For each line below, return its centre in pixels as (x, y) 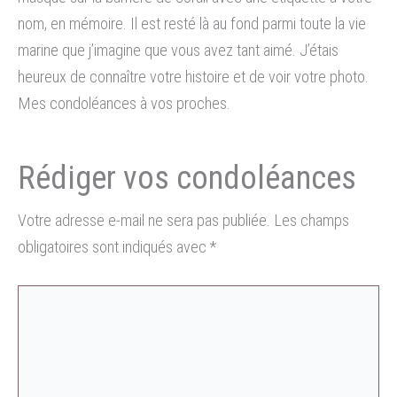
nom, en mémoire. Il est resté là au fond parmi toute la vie (192, 23)
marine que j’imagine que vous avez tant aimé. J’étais (178, 50)
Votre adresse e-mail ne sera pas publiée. (144, 221)
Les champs (311, 221)
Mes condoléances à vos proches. (124, 103)
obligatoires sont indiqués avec (114, 247)
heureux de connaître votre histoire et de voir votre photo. (193, 76)
